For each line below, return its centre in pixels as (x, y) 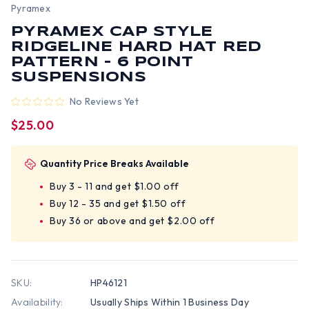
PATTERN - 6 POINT (102, 62)
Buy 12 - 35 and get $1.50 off (118, 203)
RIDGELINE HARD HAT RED (137, 47)
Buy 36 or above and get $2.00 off (132, 221)
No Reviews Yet (104, 101)
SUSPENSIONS (79, 78)
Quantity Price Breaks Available (114, 163)
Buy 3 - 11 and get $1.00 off (114, 186)
